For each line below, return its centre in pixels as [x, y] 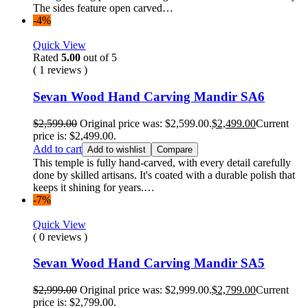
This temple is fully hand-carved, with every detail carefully [162, 162]
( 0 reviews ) [60, 236]
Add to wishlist [117, 149]
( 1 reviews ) [60, 70]
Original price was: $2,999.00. [146, 290]
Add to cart [57, 148]
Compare [175, 149]
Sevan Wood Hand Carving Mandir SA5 [149, 263]
